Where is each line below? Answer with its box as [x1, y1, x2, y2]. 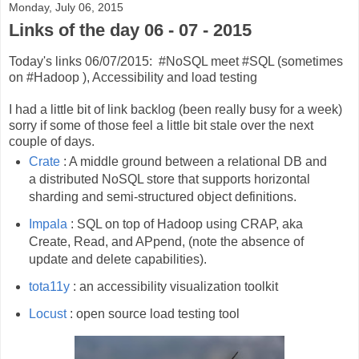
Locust [28, 306, 67, 321]
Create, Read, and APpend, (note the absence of [28, 234, 304, 248]
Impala [28, 216, 67, 231]
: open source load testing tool [66, 306, 240, 321]
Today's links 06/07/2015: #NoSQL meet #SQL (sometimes [9, 54, 343, 69]
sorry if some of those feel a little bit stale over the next [9, 119, 313, 133]
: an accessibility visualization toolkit [69, 279, 278, 293]
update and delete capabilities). [28, 252, 207, 266]
